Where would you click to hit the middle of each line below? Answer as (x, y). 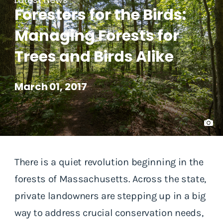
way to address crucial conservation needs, (109, 213)
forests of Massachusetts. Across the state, (111, 179)
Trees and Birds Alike (94, 57)
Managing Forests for (97, 36)
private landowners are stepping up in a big (110, 196)
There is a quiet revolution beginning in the (109, 162)
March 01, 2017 (51, 87)
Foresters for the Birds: (100, 15)
